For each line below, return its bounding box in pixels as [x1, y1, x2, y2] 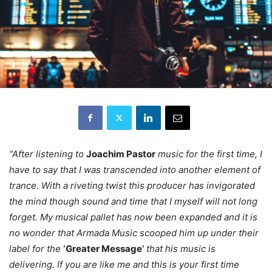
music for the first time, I [155, 148, 262, 160]
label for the [9, 242, 63, 254]
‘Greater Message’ [63, 242, 144, 254]
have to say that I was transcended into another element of [9, 163, 260, 175]
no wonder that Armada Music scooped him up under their [9, 226, 259, 239]
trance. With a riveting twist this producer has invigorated [9, 179, 255, 191]
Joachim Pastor [86, 148, 155, 160]
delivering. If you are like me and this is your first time [9, 258, 239, 270]
